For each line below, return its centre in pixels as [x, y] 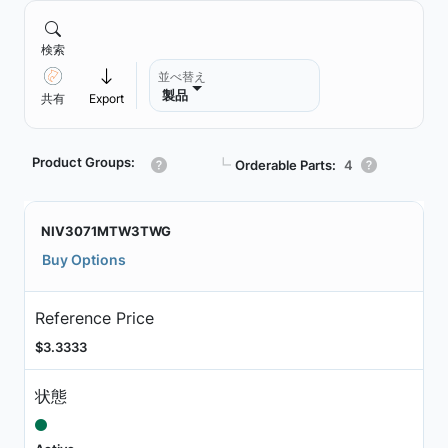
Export [106, 98]
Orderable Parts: [285, 164]
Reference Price [94, 317]
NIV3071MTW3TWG [106, 231]
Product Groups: [83, 162]
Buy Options [84, 259]
